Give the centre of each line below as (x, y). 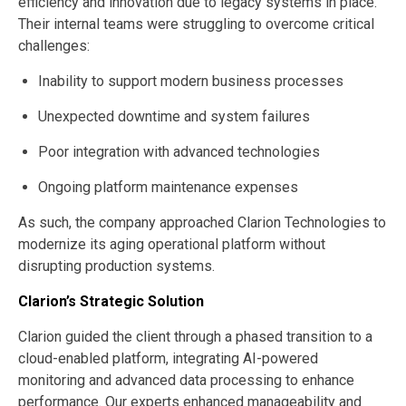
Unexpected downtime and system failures (174, 117)
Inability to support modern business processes (191, 82)
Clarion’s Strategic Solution (111, 302)
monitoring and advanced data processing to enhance (186, 381)
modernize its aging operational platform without (172, 245)
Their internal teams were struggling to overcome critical (196, 24)
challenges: (54, 46)
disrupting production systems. (116, 266)
